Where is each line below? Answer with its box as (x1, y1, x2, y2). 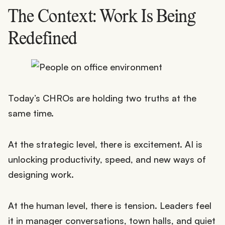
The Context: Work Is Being (8, 9, 196, 26)
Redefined (8, 31, 78, 48)
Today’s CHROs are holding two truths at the (8, 92, 196, 103)
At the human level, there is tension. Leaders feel (8, 199, 211, 211)
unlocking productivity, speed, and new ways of (8, 153, 206, 165)
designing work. (8, 168, 74, 180)
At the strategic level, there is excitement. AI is (8, 138, 202, 150)
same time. (8, 107, 54, 119)
